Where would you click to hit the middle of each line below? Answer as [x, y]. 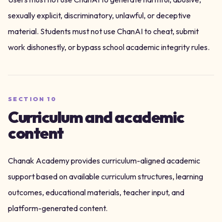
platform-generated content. [58, 208]
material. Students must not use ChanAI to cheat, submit [103, 31]
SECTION [28, 99]
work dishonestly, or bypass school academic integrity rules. [109, 47]
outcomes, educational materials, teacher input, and [96, 192]
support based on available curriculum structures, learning [106, 176]
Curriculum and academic [96, 117]
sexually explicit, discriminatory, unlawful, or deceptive [99, 15]
